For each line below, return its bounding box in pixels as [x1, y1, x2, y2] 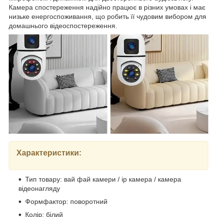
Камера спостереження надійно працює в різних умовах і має [9, 3, 205, 12]
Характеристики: [16, 148, 81, 157]
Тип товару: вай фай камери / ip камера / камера [25, 175, 181, 183]
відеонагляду [18, 184, 60, 192]
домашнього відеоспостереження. [9, 22, 117, 30]
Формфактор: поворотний [25, 197, 108, 205]
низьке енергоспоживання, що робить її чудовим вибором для [9, 13, 206, 21]
